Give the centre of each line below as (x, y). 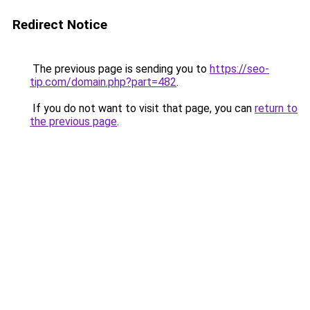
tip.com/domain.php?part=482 (103, 82)
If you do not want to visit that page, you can (142, 108)
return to (276, 108)
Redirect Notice (60, 25)
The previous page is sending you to (120, 69)
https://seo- (239, 69)
